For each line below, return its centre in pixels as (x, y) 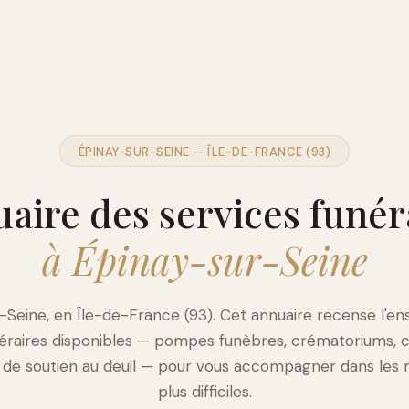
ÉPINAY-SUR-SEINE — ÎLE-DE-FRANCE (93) (204, 152)
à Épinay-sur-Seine (204, 260)
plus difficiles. (204, 392)
